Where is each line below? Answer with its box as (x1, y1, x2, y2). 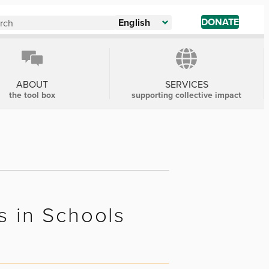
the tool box (8, 89, 55, 101)
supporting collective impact (131, 89, 242, 101)
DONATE (201, 15, 239, 29)
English (118, 16, 151, 29)
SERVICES (165, 77, 208, 91)
